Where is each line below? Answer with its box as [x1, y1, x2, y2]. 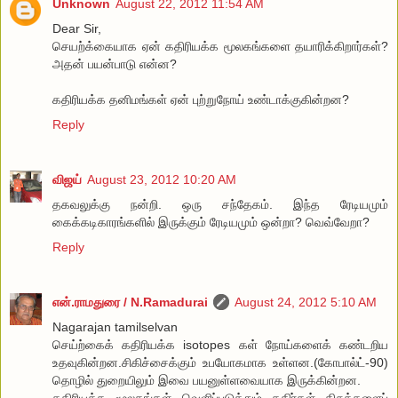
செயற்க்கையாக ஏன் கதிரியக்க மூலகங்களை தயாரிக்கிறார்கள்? [52, 38, 388, 53]
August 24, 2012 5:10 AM [235, 294, 377, 309]
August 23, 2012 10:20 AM [87, 171, 236, 187]
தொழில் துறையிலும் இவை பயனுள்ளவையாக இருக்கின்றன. [52, 372, 361, 387]
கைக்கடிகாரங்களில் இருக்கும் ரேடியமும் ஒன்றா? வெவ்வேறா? [52, 214, 370, 229]
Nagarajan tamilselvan [52, 319, 178, 334]
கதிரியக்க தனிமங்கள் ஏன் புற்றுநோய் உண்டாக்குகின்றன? [52, 92, 349, 107]
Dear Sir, [52, 20, 101, 36]
